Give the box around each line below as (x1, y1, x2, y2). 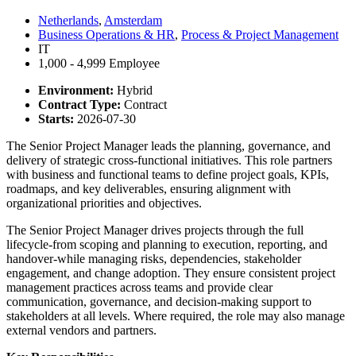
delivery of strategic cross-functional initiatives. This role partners (6, 153, 332, 167)
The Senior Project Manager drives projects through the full (6, 222, 304, 237)
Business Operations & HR (38, 27, 175, 41)
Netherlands (38, 13, 99, 27)
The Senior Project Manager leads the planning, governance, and (6, 138, 331, 153)
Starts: (38, 111, 77, 126)
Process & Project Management (181, 27, 339, 41)
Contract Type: (38, 97, 124, 111)
